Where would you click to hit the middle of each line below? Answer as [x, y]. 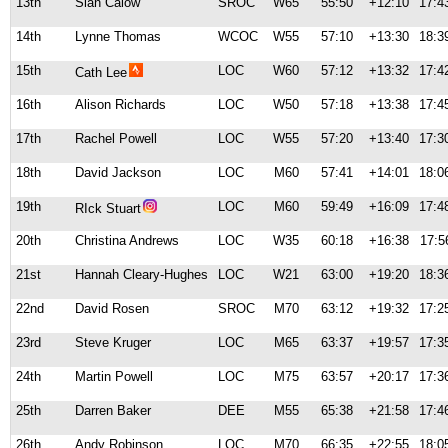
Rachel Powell [116, 138]
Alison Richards [120, 104]
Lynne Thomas [118, 36]
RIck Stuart [108, 208]
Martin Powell [114, 376]
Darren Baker [113, 410]
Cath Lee [101, 72]
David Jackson [118, 172]
